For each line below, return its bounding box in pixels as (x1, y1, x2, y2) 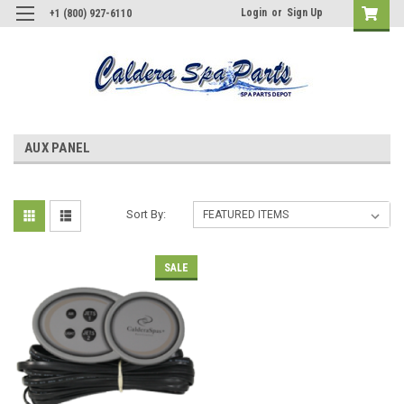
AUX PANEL (24, 139, 91, 156)
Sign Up (287, 6, 323, 19)
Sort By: (126, 207, 167, 221)
